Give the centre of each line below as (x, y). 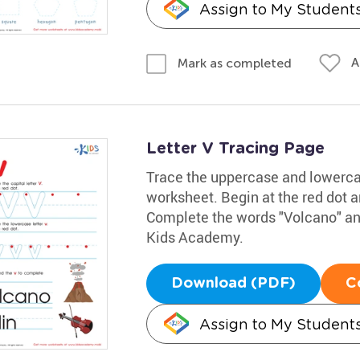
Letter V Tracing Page (235, 148)
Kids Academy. (194, 237)
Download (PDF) (233, 283)
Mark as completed (234, 63)
